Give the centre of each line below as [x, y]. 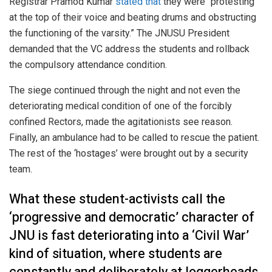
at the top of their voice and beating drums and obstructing [133, 17]
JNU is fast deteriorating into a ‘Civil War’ [129, 236]
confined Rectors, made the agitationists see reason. [121, 121]
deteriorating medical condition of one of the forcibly [121, 106]
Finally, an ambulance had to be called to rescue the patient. [134, 137]
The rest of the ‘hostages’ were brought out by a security [129, 153]
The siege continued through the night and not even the [125, 90]
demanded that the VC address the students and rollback [129, 49]
